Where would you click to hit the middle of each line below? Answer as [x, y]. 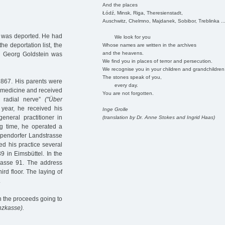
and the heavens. [123, 53]
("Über [53, 100]
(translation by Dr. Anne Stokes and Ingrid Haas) [158, 117]
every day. [120, 85]
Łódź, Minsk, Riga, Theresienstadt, [142, 13]
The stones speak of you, [132, 77]
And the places [120, 5]
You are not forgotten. [128, 93]
